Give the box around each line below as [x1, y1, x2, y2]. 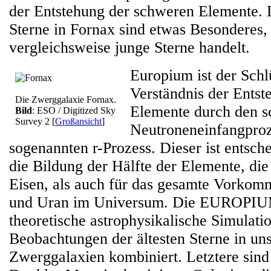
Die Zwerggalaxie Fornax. [15, 94, 116, 105]
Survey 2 [15, 116, 52, 126]
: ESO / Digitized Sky [32, 105, 116, 116]
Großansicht [55, 116, 102, 126]
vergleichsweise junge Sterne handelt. [9, 39, 254, 56]
